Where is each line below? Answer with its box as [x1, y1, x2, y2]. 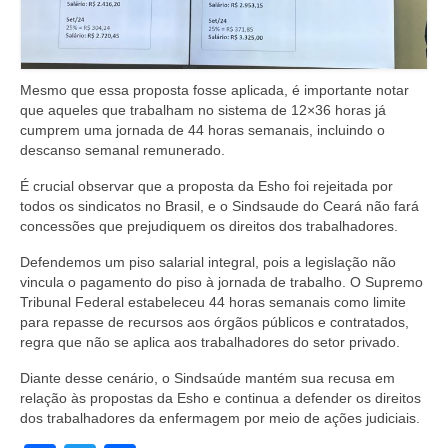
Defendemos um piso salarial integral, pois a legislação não [20, 253, 396, 270]
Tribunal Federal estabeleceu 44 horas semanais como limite [20, 293, 406, 310]
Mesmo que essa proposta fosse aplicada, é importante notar [20, 81, 409, 98]
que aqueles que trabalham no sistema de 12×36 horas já [20, 101, 386, 118]
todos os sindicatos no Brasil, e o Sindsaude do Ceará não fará [20, 197, 419, 214]
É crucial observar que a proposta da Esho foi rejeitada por [20, 177, 393, 194]
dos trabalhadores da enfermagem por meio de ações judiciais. [20, 409, 420, 426]
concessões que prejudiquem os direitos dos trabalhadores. [20, 217, 398, 234]
